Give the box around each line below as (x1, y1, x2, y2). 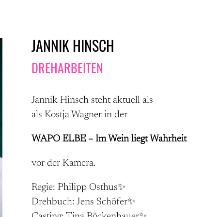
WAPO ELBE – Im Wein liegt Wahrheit (31, 134, 186, 144)
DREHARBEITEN (31, 58, 103, 77)
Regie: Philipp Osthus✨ (31, 183, 125, 193)
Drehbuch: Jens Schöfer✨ (31, 197, 135, 207)
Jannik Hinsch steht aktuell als (31, 95, 155, 106)
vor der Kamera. (31, 158, 95, 169)
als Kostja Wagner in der (31, 110, 130, 120)
